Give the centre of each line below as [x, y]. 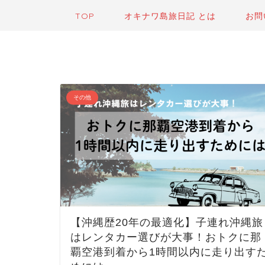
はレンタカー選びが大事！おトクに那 [166, 237]
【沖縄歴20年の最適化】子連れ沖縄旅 [167, 223]
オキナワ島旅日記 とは [170, 16]
